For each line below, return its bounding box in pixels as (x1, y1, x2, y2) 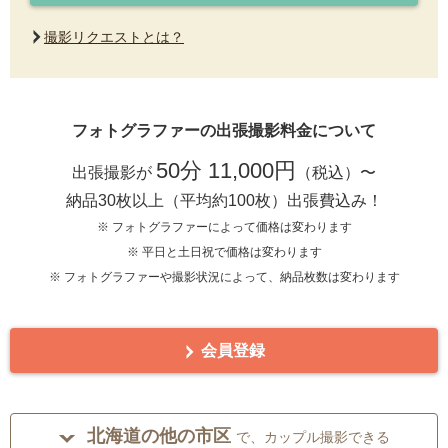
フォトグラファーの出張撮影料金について (72, 122, 376, 140)
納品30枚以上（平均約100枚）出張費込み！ (65, 192, 383, 210)
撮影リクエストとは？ (44, 29, 184, 46)
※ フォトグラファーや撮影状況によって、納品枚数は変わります (48, 270, 400, 285)
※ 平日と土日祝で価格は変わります (126, 245, 322, 260)
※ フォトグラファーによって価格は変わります (96, 220, 352, 235)
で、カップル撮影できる (235, 429, 390, 446)
